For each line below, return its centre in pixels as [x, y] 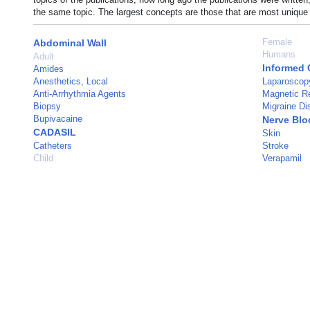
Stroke [275, 146]
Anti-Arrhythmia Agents [80, 94]
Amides [48, 69]
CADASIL [55, 132]
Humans [279, 54]
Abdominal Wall [70, 43]
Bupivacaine [58, 119]
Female [277, 42]
